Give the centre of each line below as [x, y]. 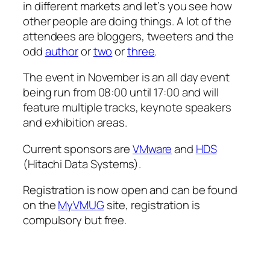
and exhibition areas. [75, 123]
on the [41, 205]
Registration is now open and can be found [130, 190]
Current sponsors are [78, 149]
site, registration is [152, 205]
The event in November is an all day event [126, 77]
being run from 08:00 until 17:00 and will [121, 93]
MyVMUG [81, 205]
